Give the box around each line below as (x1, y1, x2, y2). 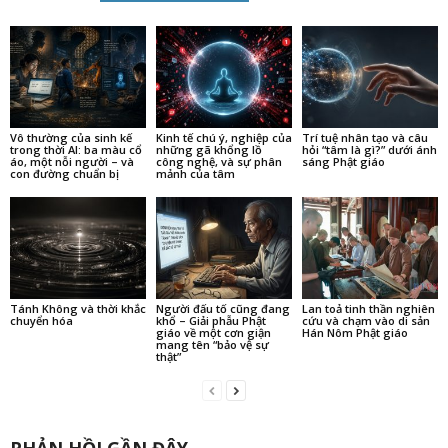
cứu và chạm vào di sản (301, 312, 430, 328)
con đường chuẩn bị (10, 166, 119, 181)
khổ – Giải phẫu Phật (155, 312, 266, 328)
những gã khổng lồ (155, 142, 262, 157)
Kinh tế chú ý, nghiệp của (155, 130, 292, 145)
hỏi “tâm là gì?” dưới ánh (301, 142, 437, 157)
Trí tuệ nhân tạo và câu (301, 130, 428, 145)
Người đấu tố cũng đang (155, 300, 290, 316)
